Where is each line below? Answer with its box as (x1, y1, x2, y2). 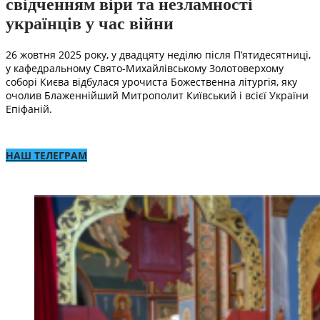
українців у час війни (6, 14, 174, 33)
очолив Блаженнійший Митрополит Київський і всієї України (6, 88, 309, 102)
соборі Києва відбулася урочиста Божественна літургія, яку (6, 74, 297, 89)
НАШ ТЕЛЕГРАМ (6, 148, 87, 162)
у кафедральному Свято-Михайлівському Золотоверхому (6, 61, 284, 75)
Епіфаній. (6, 101, 52, 116)
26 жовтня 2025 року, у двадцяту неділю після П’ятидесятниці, (6, 47, 311, 61)
